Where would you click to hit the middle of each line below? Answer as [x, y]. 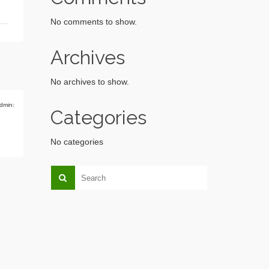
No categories [77, 142]
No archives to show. [89, 82]
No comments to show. [93, 22]
